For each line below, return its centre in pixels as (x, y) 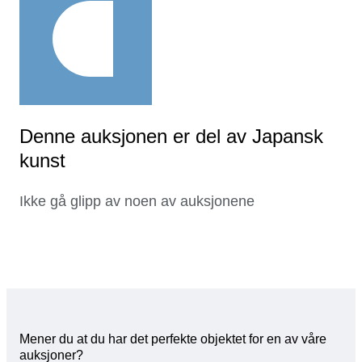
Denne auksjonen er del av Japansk (171, 137)
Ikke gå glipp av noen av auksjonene (137, 202)
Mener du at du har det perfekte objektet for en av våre (173, 339)
